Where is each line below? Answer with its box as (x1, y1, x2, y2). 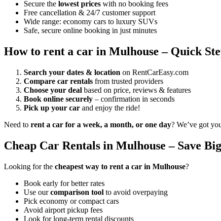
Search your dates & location (24, 68, 120, 77)
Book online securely (24, 95, 93, 104)
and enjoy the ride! (80, 104, 140, 112)
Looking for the (4, 162, 55, 171)
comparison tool (50, 188, 104, 197)
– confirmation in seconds (93, 95, 175, 104)
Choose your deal (24, 86, 82, 95)
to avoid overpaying (104, 188, 168, 197)
